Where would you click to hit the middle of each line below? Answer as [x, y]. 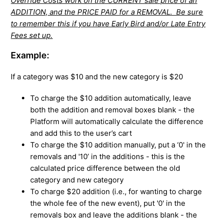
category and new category [77, 180]
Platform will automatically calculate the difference [117, 121]
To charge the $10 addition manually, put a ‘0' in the [118, 145]
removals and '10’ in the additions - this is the [108, 156]
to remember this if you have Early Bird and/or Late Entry [108, 23]
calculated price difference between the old [105, 168]
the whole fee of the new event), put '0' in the [108, 203]
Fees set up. [32, 35]
